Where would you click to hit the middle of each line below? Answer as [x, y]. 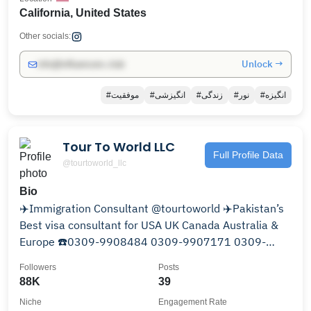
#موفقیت [125, 95]
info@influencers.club [81, 64]
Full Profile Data [248, 154]
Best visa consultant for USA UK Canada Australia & [149, 225]
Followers [38, 267]
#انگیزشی [170, 95]
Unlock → [262, 64]
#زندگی [212, 95]
